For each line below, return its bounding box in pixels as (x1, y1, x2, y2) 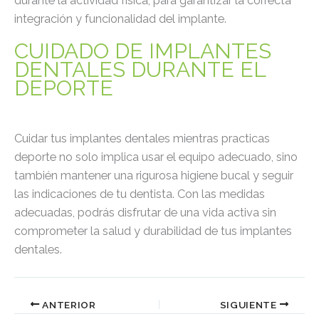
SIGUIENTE (219, 298, 280, 310)
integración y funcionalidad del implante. (14, 12, 226, 26)
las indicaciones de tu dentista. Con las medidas (14, 187, 265, 202)
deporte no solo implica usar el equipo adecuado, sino (14, 150, 298, 164)
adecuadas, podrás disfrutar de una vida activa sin (14, 206, 276, 220)
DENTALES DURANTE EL (14, 57, 266, 83)
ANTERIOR (39, 298, 96, 310)
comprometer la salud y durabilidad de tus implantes (14, 224, 292, 239)
